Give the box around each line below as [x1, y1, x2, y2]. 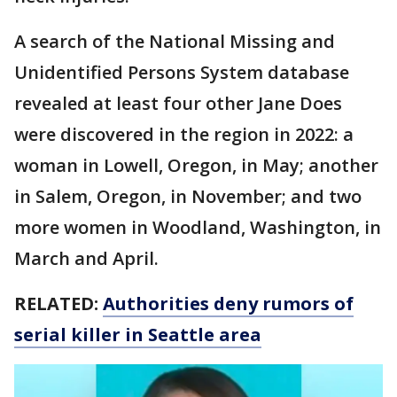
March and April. [14, 246, 159, 271]
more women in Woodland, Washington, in [14, 215, 381, 240]
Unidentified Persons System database [14, 60, 349, 85]
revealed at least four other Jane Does [14, 91, 342, 116]
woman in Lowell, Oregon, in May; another [14, 153, 378, 178]
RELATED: [14, 292, 103, 316]
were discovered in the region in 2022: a [14, 122, 354, 147]
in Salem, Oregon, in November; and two [14, 184, 362, 209]
